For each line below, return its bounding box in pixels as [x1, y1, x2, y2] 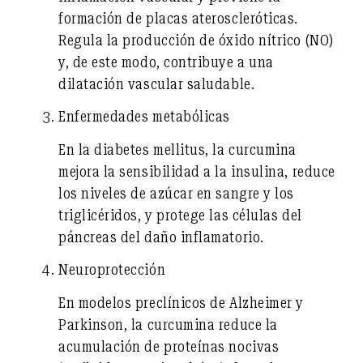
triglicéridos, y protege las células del [58, 206, 302, 224]
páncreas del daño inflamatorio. [58, 228, 264, 246]
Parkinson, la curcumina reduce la [58, 315, 278, 333]
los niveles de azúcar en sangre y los [58, 184, 294, 202]
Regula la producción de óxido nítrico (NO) [58, 31, 334, 49]
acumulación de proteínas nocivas [58, 337, 280, 355]
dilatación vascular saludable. [58, 75, 255, 92]
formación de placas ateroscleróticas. [58, 9, 298, 27]
